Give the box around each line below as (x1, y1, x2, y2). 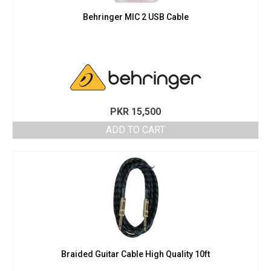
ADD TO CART (106, 124, 165, 136)
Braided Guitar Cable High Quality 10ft (61, 249, 210, 260)
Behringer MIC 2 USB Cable (82, 12, 189, 22)
